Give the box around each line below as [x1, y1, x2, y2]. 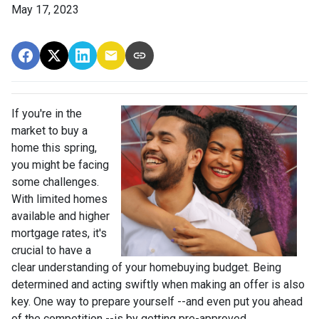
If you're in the [11, 106, 82, 120]
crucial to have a [11, 243, 91, 257]
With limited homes [11, 192, 108, 206]
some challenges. [11, 174, 99, 189]
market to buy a [11, 123, 88, 137]
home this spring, [11, 140, 97, 155]
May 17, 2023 [11, 2, 79, 16]
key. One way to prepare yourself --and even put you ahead [11, 294, 303, 308]
